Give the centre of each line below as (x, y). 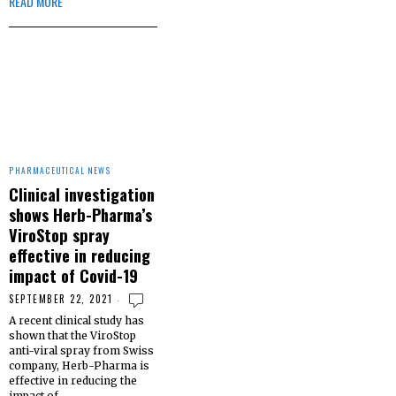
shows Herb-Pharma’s (80, 214)
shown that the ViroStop (72, 335)
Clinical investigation (82, 194)
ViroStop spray (59, 234)
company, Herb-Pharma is (79, 365)
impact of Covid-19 (73, 275)
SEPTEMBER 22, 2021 (61, 298)
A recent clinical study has (76, 320)
